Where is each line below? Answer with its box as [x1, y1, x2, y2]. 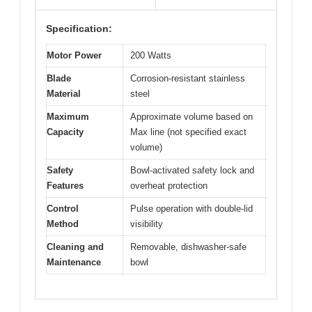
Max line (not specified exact [130, 127, 247, 137]
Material [47, 88, 81, 99]
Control [47, 203, 79, 214]
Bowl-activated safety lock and [130, 165, 254, 175]
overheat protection [130, 180, 208, 191]
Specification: [46, 23, 112, 34]
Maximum [47, 111, 89, 122]
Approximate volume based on [130, 111, 253, 122]
